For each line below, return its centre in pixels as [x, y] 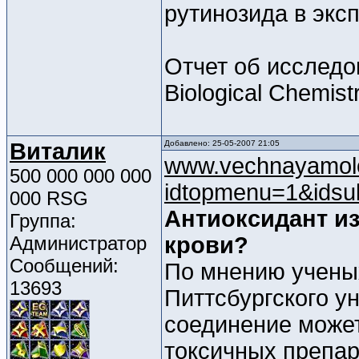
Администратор [78, 244]
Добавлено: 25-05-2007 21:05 [222, 143]
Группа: [43, 221]
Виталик [58, 152]
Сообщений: [64, 266]
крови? [206, 246]
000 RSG [49, 199]
